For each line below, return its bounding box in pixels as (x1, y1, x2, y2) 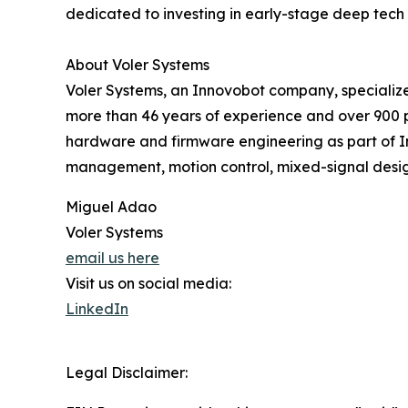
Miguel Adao (66, 197, 157, 216)
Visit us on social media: (66, 273, 231, 292)
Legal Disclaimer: (66, 362, 188, 382)
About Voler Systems (66, 55, 209, 74)
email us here (66, 248, 159, 267)
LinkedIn (66, 299, 128, 318)
